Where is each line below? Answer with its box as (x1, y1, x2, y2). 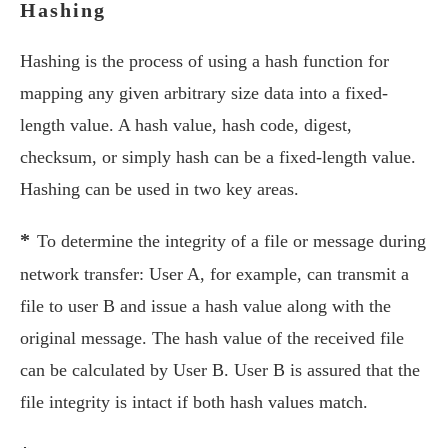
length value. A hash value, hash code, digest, (20, 115, 352, 135)
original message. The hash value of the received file (20, 328, 404, 348)
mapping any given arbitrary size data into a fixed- (20, 83, 388, 103)
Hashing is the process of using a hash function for (20, 51, 389, 71)
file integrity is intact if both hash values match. (20, 392, 368, 412)
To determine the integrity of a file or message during (32, 231, 426, 251)
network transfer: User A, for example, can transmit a (20, 264, 409, 284)
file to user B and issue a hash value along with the (20, 296, 391, 316)
